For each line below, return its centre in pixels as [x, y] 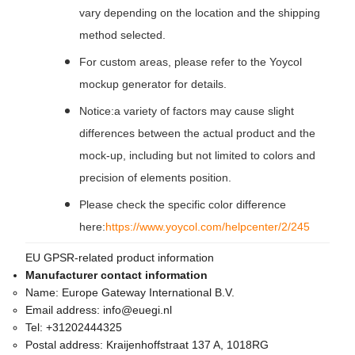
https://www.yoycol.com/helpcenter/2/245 [208, 227]
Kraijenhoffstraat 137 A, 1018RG [187, 345]
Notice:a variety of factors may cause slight [187, 111]
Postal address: [66, 345]
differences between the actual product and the [197, 134]
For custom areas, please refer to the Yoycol [191, 62]
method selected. [122, 35]
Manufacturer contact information [116, 275]
